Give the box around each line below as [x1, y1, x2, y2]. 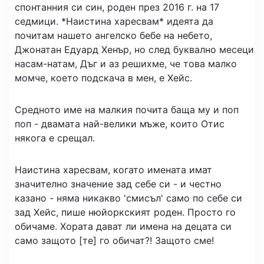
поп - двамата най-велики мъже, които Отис [15, 117, 225, 130]
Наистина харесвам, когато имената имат [15, 163, 212, 176]
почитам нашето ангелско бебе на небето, [15, 29, 212, 41]
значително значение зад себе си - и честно [15, 177, 222, 190]
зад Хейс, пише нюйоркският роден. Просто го [15, 206, 236, 218]
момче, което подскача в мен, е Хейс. [15, 71, 192, 84]
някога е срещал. [15, 131, 95, 144]
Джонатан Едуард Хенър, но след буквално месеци [15, 43, 254, 55]
